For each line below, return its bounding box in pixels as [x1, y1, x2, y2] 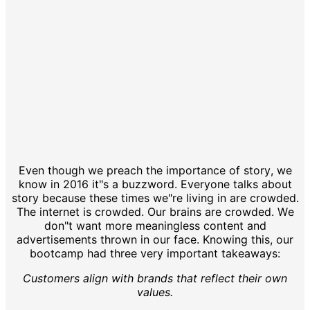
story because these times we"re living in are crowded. [11, 190, 299, 205]
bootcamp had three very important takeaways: [30, 246, 280, 260]
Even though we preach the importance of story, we [18, 163, 292, 177]
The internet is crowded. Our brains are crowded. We [16, 204, 294, 219]
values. [137, 284, 173, 299]
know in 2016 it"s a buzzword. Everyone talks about [18, 176, 292, 191]
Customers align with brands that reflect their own [23, 271, 287, 285]
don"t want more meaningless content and [44, 218, 266, 232]
